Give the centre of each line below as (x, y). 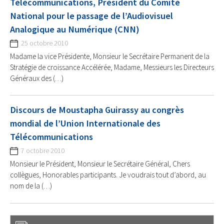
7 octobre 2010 (43, 151)
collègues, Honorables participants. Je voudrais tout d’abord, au (108, 175)
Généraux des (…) (37, 78)
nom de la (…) (31, 186)
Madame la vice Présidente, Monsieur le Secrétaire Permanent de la (110, 56)
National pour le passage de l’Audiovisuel (91, 15)
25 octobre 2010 (44, 43)
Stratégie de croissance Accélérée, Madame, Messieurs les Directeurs (112, 67)
